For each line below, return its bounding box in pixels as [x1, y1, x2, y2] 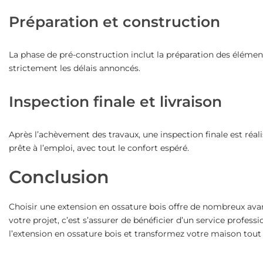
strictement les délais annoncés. [8, 62, 140, 73]
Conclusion [8, 166, 109, 188]
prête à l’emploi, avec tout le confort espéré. [8, 142, 189, 153]
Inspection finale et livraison [8, 92, 222, 110]
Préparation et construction [8, 12, 220, 31]
